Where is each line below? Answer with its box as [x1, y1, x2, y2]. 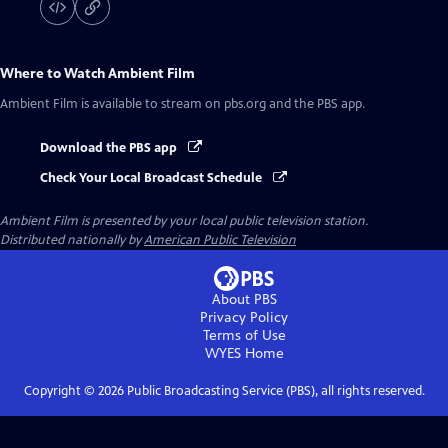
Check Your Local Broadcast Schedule [40, 170, 265, 187]
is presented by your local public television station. [78, 213, 368, 230]
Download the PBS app [40, 140, 180, 156]
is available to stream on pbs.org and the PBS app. [78, 96, 365, 112]
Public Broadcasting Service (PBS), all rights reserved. [123, 383, 425, 400]
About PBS [211, 291, 277, 309]
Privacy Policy [200, 309, 288, 327]
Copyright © [23, 383, 98, 400]
